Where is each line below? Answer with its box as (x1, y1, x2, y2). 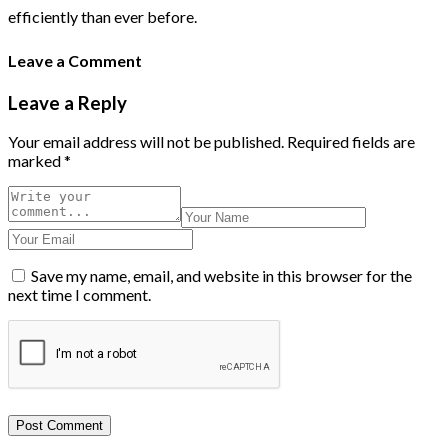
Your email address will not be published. (8, 132, 284, 152)
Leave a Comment (8, 51, 142, 71)
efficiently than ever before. (8, 7, 197, 27)
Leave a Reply (8, 91, 127, 114)
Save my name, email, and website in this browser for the (31, 266, 412, 286)
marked (8, 151, 64, 171)
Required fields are (287, 132, 415, 152)
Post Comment (16, 418, 103, 434)
